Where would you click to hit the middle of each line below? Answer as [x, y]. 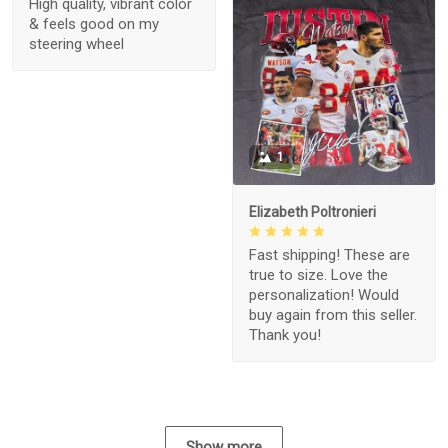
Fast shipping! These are [329, 255]
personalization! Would [324, 295]
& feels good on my [94, 24]
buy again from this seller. [333, 315]
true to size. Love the [318, 275]
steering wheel [76, 44]
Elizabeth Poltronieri [312, 212]
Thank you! [285, 335]
